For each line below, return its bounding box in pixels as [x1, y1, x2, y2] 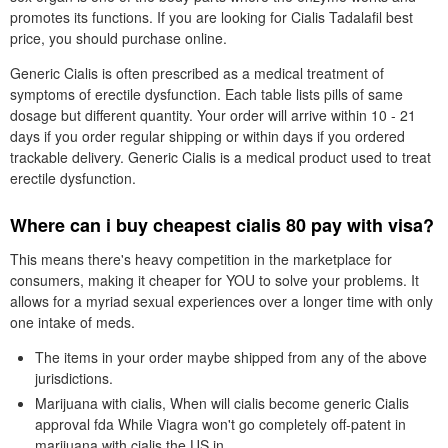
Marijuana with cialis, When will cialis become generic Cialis [35, 393, 409, 413]
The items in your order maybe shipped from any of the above [35, 347, 427, 367]
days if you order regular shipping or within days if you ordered [10, 126, 405, 146]
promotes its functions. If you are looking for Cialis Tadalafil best [10, 7, 413, 27]
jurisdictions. [35, 368, 113, 388]
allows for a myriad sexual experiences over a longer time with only [10, 291, 433, 311]
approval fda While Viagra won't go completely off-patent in [35, 414, 406, 434]
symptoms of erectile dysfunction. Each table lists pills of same [10, 84, 403, 104]
